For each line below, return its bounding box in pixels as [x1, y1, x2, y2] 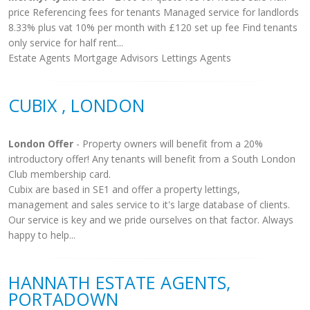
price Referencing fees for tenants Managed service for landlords [8, 6, 299, 19]
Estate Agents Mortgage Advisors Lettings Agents [8, 51, 231, 64]
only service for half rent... [8, 36, 123, 49]
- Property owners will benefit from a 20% [73, 137, 263, 150]
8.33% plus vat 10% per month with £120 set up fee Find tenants [8, 21, 298, 34]
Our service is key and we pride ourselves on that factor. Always [8, 213, 293, 226]
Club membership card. [8, 167, 111, 181]
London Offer [8, 137, 73, 150]
